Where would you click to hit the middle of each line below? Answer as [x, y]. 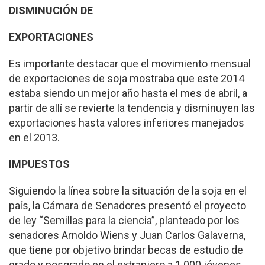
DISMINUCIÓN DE [51, 11]
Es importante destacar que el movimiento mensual [130, 64]
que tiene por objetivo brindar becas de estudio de [126, 250]
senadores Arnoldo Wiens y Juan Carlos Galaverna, [127, 235]
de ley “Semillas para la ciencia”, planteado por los [124, 221]
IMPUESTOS [39, 164]
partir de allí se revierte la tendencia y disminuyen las [132, 108]
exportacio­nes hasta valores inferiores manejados [127, 123]
